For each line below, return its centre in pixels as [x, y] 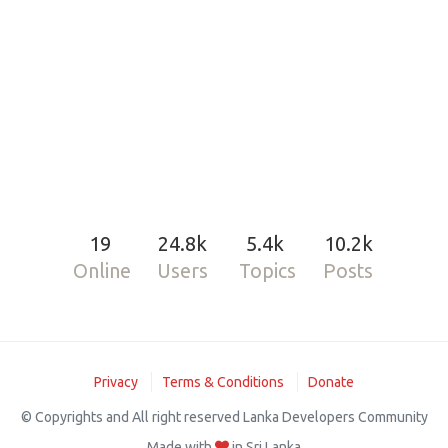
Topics [267, 270]
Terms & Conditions [223, 381]
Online [102, 270]
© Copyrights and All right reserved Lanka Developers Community [224, 416]
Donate [331, 381]
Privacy [116, 381]
